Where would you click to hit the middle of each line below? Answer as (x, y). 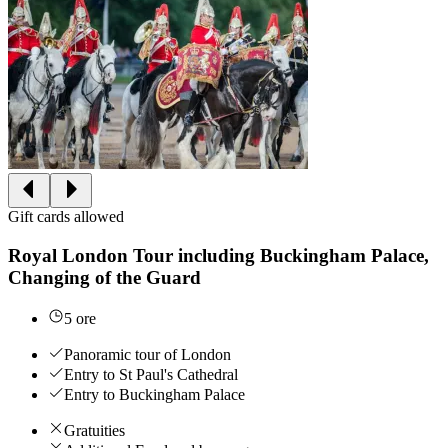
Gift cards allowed (66, 217)
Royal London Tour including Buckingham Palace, (218, 256)
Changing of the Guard (104, 278)
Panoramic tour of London (147, 354)
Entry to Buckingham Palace (154, 394)
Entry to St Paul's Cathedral (151, 374)
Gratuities (94, 430)
